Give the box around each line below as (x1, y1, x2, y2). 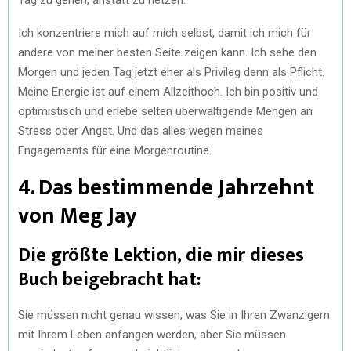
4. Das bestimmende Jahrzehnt (18, 168, 314, 206)
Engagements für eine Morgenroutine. (18, 143, 212, 157)
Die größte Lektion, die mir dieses (18, 239, 304, 271)
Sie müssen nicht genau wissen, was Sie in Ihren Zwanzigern (18, 307, 330, 322)
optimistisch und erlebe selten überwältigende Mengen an (18, 103, 313, 118)
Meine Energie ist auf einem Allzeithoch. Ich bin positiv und (18, 84, 318, 99)
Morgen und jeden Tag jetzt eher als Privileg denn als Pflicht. (18, 64, 324, 79)
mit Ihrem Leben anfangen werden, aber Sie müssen (18, 327, 286, 342)
